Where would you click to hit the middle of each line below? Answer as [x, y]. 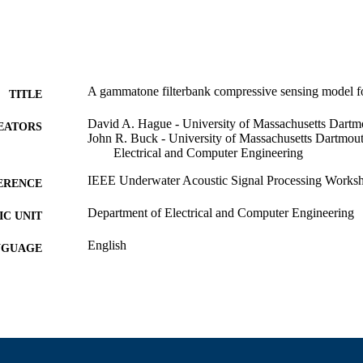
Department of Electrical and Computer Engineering [221, 212]
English [107, 245]
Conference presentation [149, 277]
